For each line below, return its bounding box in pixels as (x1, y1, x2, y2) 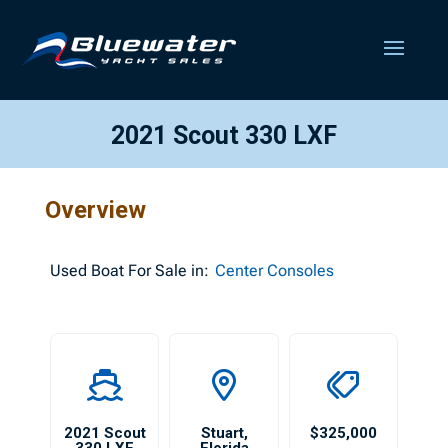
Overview (44, 196, 146, 224)
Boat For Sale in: (86, 261, 209, 280)
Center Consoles (214, 261, 334, 280)
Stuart (200, 424, 244, 442)
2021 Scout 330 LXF (111, 121, 337, 150)
